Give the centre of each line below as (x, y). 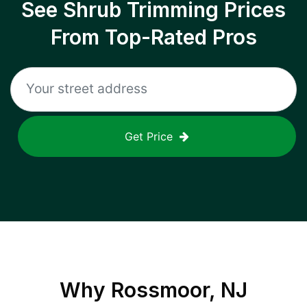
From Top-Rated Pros (153, 37)
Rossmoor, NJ (179, 290)
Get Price (149, 136)
